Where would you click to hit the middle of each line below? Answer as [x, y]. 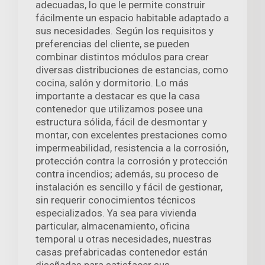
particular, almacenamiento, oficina [113, 226]
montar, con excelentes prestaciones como [131, 135]
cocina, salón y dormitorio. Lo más [112, 83]
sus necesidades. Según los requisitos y [125, 31]
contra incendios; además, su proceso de [127, 174]
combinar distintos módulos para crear [122, 57]
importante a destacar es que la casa [118, 96]
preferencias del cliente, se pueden [112, 44]
